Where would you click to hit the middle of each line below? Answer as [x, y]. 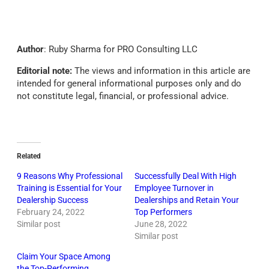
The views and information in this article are [161, 71]
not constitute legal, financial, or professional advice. [123, 96]
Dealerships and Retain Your [187, 200]
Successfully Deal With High [186, 176]
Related [29, 156]
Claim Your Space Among [64, 257]
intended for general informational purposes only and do [129, 84]
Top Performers [163, 212]
